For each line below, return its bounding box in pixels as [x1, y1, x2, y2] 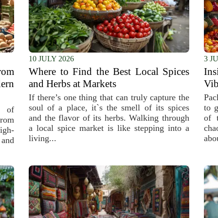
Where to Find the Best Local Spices [29, 66, 189, 77]
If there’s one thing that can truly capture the [29, 92, 189, 102]
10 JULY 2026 [29, 54, 74, 63]
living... [29, 133, 56, 143]
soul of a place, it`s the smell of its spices [29, 103, 189, 112]
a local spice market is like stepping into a [29, 123, 189, 133]
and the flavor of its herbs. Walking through [29, 113, 189, 123]
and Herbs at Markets [29, 78, 116, 90]
